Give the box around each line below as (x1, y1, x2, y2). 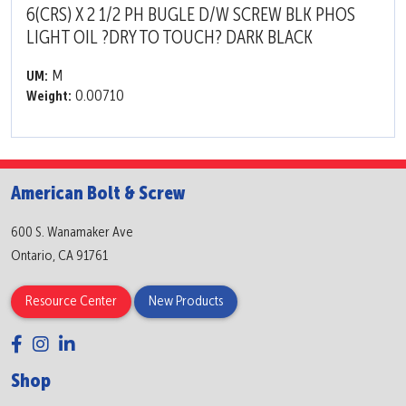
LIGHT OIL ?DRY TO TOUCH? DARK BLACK (26, 28, 313, 48)
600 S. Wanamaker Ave (11, 225, 133, 240)
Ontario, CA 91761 (11, 248, 108, 264)
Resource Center (25, 294, 117, 309)
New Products (149, 294, 223, 309)
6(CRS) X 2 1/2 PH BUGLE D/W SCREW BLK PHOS (26, 5, 355, 25)
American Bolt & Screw (11, 184, 185, 204)
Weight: (26, 89, 72, 104)
